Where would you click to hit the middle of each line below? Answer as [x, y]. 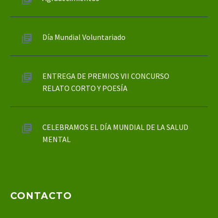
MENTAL [56, 139]
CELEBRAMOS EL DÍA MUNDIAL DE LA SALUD [115, 127]
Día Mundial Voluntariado [84, 37]
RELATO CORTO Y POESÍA [85, 88]
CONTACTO [41, 196]
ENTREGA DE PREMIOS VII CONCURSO [106, 76]
